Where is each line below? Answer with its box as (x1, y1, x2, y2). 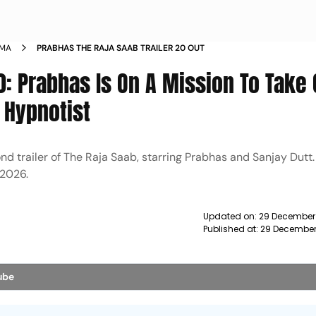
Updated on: (202, 210, 259, 222)
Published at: (202, 223, 260, 235)
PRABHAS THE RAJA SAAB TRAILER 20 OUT (37, 42, 205, 54)
